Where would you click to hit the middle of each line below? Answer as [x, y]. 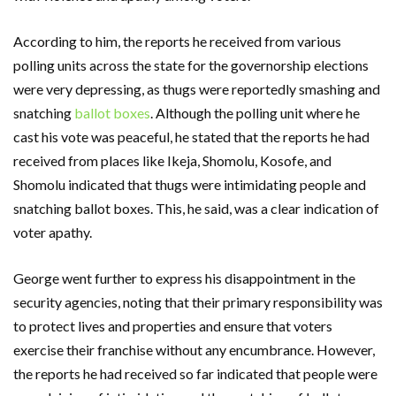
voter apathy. [53, 232]
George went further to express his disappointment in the [184, 278]
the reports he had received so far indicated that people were [195, 373]
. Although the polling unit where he [255, 112]
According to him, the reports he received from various [177, 41]
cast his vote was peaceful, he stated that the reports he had [191, 136]
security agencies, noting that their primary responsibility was [198, 301]
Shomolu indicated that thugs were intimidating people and [190, 184]
